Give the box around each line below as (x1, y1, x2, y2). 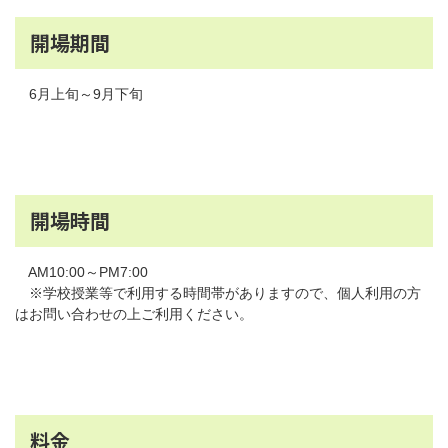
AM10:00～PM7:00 (15, 264, 148, 280)
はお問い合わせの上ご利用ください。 (15, 306, 253, 322)
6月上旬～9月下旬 (15, 86, 143, 102)
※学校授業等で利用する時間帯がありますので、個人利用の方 (15, 285, 421, 301)
